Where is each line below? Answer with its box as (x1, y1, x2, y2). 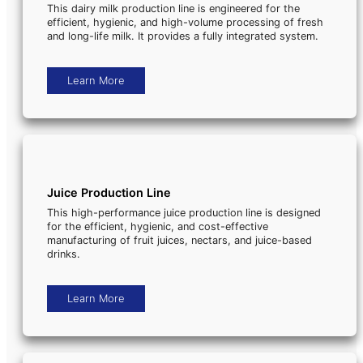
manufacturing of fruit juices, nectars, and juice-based (47, 234, 312, 247)
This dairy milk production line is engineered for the (47, 2, 300, 15)
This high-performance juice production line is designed (47, 207, 321, 220)
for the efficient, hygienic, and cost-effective (47, 220, 268, 233)
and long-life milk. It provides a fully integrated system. (47, 30, 318, 43)
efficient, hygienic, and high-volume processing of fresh (47, 16, 323, 29)
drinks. (47, 248, 80, 261)
